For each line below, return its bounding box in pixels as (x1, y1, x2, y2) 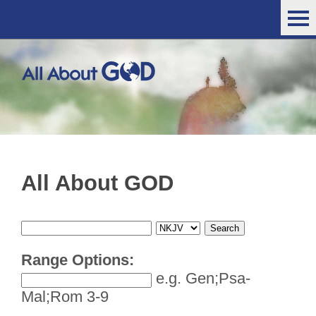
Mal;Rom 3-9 (21, 288, 109, 306)
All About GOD (21, 171, 174, 196)
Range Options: (21, 251, 134, 269)
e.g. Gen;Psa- (152, 269, 250, 288)
